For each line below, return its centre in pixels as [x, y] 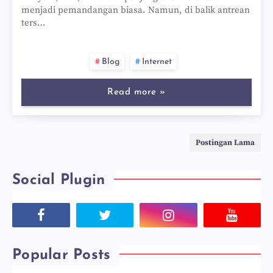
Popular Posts [62, 255]
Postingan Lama [225, 143]
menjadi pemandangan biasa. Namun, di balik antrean [136, 10]
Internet [157, 62]
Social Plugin [59, 180]
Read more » [136, 92]
